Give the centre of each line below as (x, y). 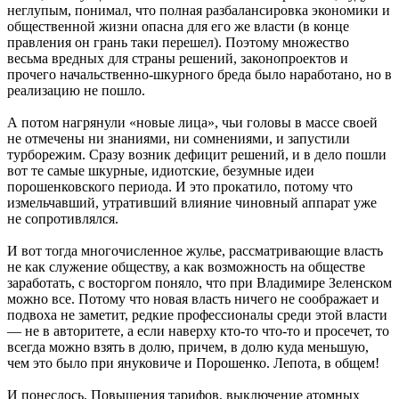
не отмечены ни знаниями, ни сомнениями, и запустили (179, 138)
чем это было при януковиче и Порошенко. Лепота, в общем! (193, 362)
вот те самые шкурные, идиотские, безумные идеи (161, 170)
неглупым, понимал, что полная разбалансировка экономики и (199, 10)
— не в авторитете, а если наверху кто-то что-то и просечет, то (198, 330)
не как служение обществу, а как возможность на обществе (186, 266)
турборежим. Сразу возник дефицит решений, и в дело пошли (197, 154)
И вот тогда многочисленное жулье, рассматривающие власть (195, 250)
